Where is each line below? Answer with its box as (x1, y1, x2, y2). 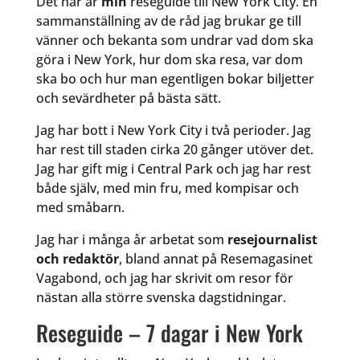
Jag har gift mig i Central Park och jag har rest (35, 160, 311, 178)
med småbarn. (35, 198, 125, 217)
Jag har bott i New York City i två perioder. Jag (35, 121, 311, 140)
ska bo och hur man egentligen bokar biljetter (35, 70, 314, 88)
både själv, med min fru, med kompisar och (35, 179, 299, 198)
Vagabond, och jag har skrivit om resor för (35, 269, 293, 288)
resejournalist (227, 231, 317, 249)
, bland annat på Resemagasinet (118, 250, 313, 268)
